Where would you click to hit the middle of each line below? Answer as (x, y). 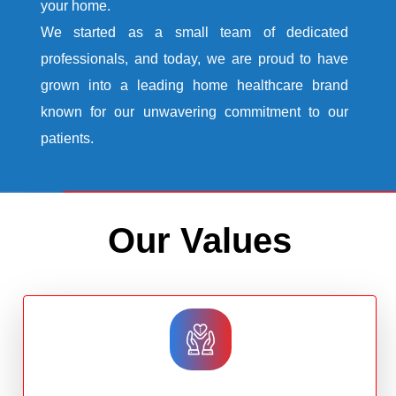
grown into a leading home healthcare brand (194, 85)
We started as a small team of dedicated (194, 32)
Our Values (200, 240)
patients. (69, 138)
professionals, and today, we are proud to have (194, 58)
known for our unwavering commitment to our (194, 111)
